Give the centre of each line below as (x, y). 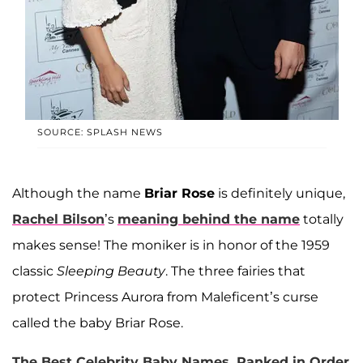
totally (322, 220)
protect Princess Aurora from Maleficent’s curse (165, 297)
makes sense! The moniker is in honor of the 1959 (171, 246)
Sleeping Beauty (111, 271)
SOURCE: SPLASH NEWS (100, 132)
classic (34, 271)
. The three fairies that (235, 271)
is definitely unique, (280, 194)
